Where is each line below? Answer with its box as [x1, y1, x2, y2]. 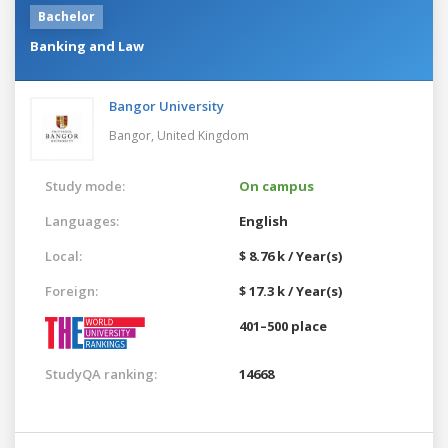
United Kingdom [157, 126, 249, 144]
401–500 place [239, 316, 327, 335]
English [239, 211, 288, 230]
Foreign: [45, 281, 98, 300]
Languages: [45, 211, 119, 230]
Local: [45, 246, 82, 265]
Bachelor [38, 7, 95, 25]
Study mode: [45, 176, 125, 195]
